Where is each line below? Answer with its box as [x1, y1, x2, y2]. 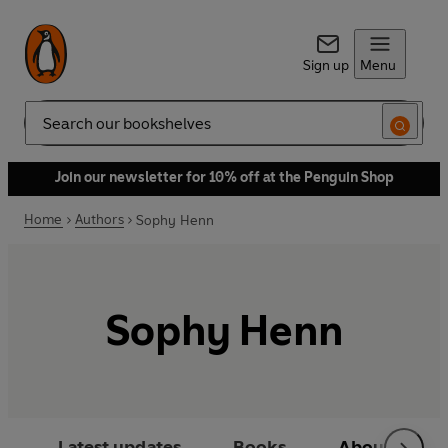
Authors [74, 211, 124, 228]
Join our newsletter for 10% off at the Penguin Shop [54, 169, 394, 186]
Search [24, 122, 68, 140]
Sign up [302, 57, 349, 74]
